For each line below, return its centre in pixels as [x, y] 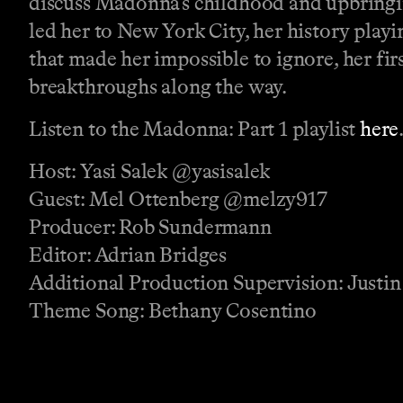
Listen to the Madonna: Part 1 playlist [194, 129]
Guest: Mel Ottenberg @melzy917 [178, 199]
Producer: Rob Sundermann [150, 227]
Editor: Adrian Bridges [128, 255]
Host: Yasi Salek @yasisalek [150, 171]
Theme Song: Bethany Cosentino [173, 311]
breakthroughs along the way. [158, 87]
